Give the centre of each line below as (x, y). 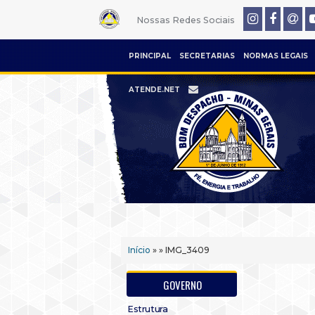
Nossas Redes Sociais (185, 20)
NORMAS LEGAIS (276, 56)
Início (139, 250)
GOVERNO (182, 285)
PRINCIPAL (150, 56)
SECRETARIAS (207, 56)
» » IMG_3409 (180, 250)
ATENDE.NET (154, 90)
